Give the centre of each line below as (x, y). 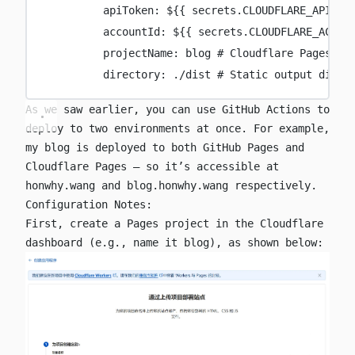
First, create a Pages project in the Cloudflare (174, 223)
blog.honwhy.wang (177, 185)
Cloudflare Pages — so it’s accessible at (152, 166)
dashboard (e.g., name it (105, 242)
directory (131, 75)
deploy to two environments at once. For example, (177, 128)
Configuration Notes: (89, 204)
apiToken (128, 11)
